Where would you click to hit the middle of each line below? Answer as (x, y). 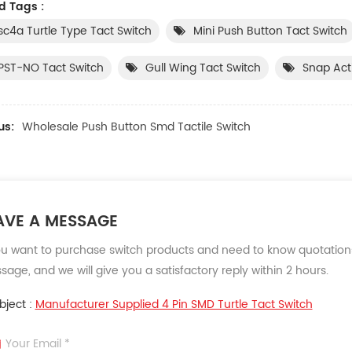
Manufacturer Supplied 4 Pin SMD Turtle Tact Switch (174, 304)
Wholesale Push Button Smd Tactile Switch (136, 126)
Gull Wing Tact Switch (203, 68)
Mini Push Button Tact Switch (270, 31)
